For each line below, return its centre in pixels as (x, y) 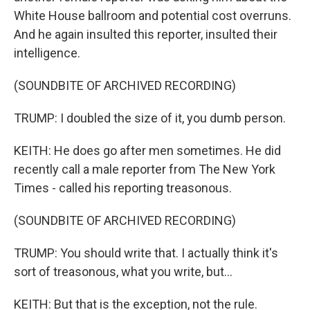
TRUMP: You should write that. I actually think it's (146, 253)
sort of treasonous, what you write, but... (123, 272)
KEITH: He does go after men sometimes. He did (147, 151)
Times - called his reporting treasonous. (123, 188)
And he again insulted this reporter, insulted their (146, 34)
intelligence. (47, 53)
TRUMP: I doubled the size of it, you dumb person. (150, 118)
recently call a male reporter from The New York (145, 169)
